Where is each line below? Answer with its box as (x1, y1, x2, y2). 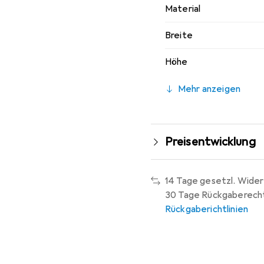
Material (165, 3, 201, 15)
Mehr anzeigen (178, 83, 241, 95)
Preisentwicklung (165, 134, 256, 149)
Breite (165, 29, 193, 41)
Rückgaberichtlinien (165, 203, 249, 215)
